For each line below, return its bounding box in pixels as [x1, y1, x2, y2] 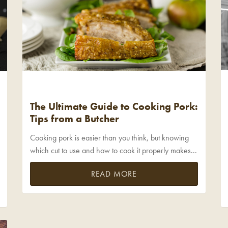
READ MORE [91, 168, 137, 179]
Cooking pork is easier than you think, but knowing [30, 132, 189, 143]
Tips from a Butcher [30, 112, 119, 126]
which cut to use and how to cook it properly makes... [30, 145, 197, 156]
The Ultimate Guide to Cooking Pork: [30, 100, 198, 113]
